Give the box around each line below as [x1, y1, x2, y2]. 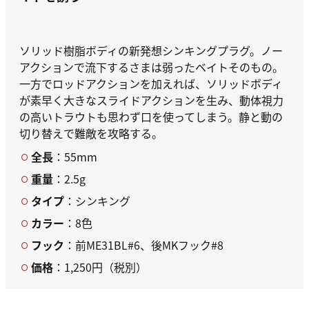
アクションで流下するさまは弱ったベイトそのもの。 [19, 59, 283, 76]
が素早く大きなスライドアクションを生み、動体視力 [19, 92, 283, 109]
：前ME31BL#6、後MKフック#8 [64, 237, 223, 254]
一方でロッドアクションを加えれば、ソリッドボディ [19, 75, 283, 92]
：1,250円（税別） [53, 259, 147, 276]
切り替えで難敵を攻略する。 [19, 125, 163, 142]
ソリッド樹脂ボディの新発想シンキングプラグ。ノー [19, 42, 283, 59]
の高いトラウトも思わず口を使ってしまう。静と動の [19, 108, 283, 126]
